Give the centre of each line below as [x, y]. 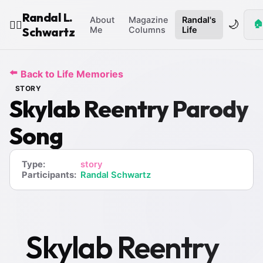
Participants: [49, 175]
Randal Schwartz [116, 175]
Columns [147, 30]
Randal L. [48, 17]
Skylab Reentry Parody [129, 109]
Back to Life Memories [72, 74]
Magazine [148, 20]
